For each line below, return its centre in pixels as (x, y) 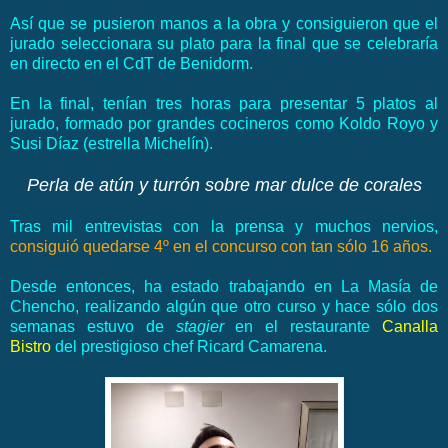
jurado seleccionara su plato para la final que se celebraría (224, 44)
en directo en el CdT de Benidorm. (131, 64)
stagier (199, 327)
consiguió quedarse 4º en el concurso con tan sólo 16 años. (221, 247)
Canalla (410, 327)
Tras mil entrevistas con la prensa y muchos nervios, (224, 227)
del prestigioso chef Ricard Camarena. (189, 347)
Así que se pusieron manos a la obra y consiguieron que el (224, 24)
